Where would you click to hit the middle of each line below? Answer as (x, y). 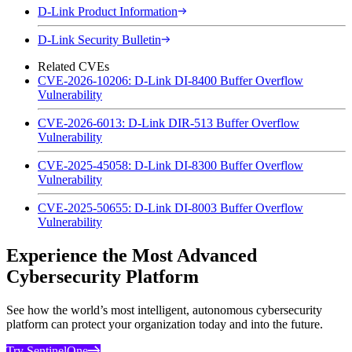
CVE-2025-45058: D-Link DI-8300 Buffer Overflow (170, 165)
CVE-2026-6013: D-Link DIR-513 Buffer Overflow (169, 123)
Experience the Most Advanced (132, 255)
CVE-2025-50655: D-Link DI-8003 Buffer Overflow (170, 207)
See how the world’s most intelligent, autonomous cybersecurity (164, 310)
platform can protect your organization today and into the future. (165, 324)
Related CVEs (73, 66)
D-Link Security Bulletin (99, 39)
